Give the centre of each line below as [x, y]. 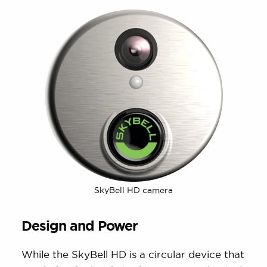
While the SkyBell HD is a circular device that [133, 254]
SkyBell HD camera [133, 190]
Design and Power [80, 225]
